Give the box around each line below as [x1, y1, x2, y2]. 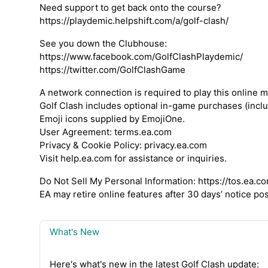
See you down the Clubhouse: [39, 37, 167, 49]
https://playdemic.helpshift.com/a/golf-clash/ [39, 14, 229, 26]
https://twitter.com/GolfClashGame [39, 63, 185, 75]
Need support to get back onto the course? [39, 1, 221, 13]
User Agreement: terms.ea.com [39, 126, 172, 138]
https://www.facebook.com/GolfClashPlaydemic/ [39, 50, 243, 62]
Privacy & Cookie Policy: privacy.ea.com [39, 139, 207, 151]
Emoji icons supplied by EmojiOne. [39, 112, 185, 124]
